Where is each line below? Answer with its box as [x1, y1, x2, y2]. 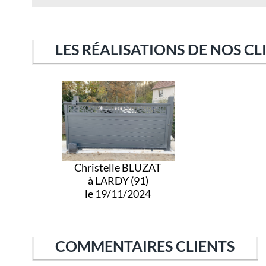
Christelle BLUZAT [74, 160, 162, 174]
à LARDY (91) [87, 173, 148, 187]
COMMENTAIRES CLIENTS [55, 237, 235, 255]
